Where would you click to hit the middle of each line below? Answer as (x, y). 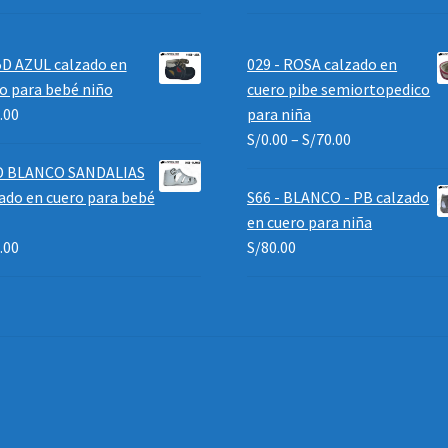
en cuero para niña (310, 222)
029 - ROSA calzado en (322, 64)
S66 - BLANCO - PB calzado (338, 197)
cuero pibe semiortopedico (339, 89)
